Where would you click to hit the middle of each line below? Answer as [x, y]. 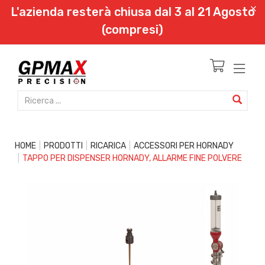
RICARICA [108, 146]
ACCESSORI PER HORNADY [184, 146]
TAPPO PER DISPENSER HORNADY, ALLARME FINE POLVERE [132, 158]
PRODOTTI [63, 146]
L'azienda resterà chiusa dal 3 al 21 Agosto [132, 12]
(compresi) [132, 30]
